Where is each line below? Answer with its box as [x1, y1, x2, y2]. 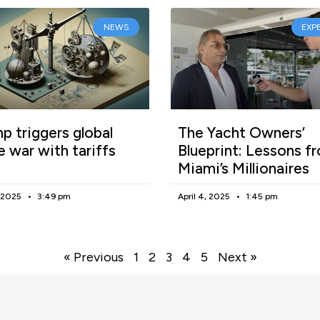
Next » [217, 249, 257, 265]
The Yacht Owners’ [178, 123, 305, 141]
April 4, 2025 [178, 191, 232, 201]
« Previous [63, 249, 124, 265]
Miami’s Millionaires [178, 159, 309, 177]
